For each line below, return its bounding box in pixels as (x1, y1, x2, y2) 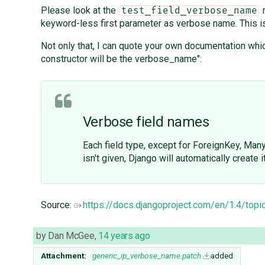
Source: (40, 199, 74, 211)
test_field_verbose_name (121, 6, 257, 16)
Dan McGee (48, 230, 95, 242)
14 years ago (98, 230, 150, 242)
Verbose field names (82, 114, 209, 131)
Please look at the (40, 5, 118, 17)
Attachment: (41, 251, 87, 261)
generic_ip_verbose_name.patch (92, 251, 201, 261)
